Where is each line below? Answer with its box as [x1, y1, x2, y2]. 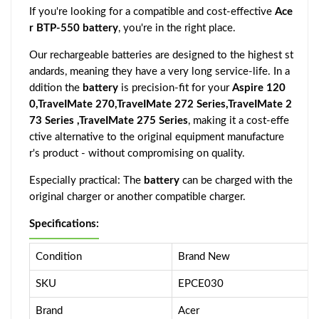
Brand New [178, 251, 230, 262]
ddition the [29, 82, 83, 93]
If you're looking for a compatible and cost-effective [29, 6, 275, 17]
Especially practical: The [29, 174, 144, 186]
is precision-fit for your [118, 82, 232, 93]
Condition [36, 251, 82, 262]
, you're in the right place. [118, 22, 236, 33]
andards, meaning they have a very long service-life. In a [29, 66, 290, 77]
